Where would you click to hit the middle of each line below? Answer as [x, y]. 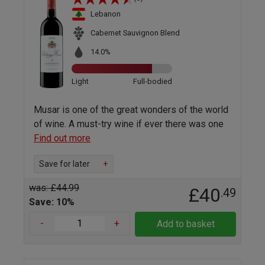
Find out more [62, 138]
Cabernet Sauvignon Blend [135, 33]
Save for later [64, 164]
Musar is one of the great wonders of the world [131, 109]
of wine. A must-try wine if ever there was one [129, 124]
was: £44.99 [54, 188]
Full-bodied [153, 81]
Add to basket [185, 224]
